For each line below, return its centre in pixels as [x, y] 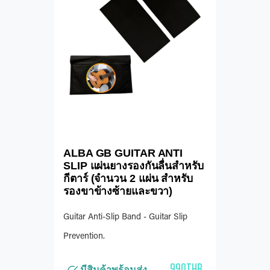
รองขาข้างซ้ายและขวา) [118, 191]
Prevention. [84, 237]
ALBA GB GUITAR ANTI [123, 153]
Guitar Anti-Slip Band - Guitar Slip [125, 218]
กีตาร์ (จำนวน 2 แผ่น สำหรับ [128, 179]
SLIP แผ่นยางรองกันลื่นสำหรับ [133, 166]
